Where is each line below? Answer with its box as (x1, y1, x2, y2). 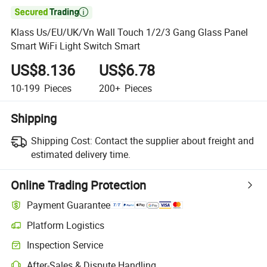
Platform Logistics (27, 218, 105, 232)
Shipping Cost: (30, 133, 92, 147)
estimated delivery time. (30, 147, 131, 161)
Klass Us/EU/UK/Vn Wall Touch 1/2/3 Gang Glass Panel (11, 26, 249, 39)
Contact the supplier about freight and (94, 133, 254, 147)
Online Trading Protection (11, 176, 147, 193)
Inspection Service (27, 238, 104, 252)
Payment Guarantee (27, 198, 111, 212)
